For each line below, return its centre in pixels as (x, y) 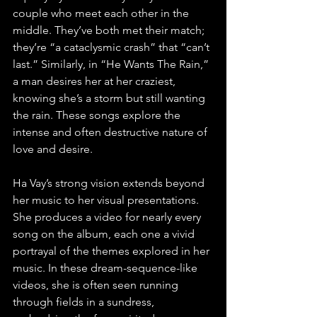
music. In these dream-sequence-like (106, 268)
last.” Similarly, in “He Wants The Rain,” (112, 64)
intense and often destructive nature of (111, 132)
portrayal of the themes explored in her (113, 251)
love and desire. (53, 149)
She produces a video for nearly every (108, 217)
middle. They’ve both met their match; (110, 30)
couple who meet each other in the (102, 13)
